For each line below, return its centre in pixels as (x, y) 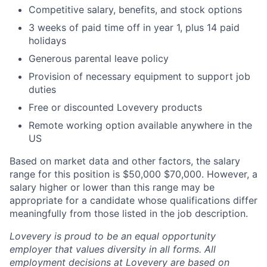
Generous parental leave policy (99, 58)
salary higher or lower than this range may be (112, 187)
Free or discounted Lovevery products (115, 107)
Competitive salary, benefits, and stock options (135, 10)
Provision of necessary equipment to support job (139, 76)
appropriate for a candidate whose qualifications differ (133, 200)
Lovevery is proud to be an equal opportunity (113, 236)
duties (42, 89)
